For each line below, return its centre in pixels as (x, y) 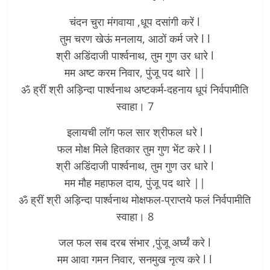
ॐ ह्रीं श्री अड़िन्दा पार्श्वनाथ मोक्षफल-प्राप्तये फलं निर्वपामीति (135, 199)
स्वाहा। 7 (135, 106)
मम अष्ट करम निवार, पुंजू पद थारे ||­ (135, 72)
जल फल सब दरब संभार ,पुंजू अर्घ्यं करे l (135, 242)
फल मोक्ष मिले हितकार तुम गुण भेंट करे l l (135, 149)
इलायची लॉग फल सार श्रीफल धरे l (135, 132)
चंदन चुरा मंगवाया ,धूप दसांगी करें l (135, 21)
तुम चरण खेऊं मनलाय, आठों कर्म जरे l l (135, 38)
